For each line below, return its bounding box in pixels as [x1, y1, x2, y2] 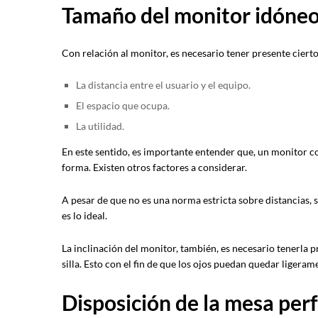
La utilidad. [76, 120, 124, 133]
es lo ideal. [62, 209, 107, 222]
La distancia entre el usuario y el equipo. [76, 79, 251, 92]
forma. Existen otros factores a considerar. [62, 161, 247, 174]
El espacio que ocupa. [76, 99, 170, 112]
